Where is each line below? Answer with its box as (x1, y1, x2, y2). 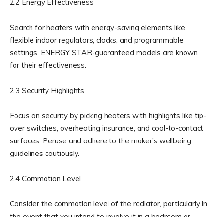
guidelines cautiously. (10, 148, 79, 158)
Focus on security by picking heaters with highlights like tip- (10, 110, 206, 120)
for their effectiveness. (10, 60, 86, 70)
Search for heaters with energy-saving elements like (10, 22, 185, 32)
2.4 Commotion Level (10, 173, 81, 183)
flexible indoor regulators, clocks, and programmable (10, 35, 184, 45)
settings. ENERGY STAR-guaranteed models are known (10, 47, 198, 57)
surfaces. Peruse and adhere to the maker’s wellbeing (10, 136, 191, 145)
